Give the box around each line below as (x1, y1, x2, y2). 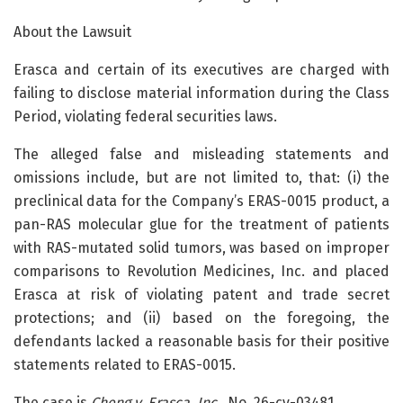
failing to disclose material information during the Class (13, 84, 390, 102)
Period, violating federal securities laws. (13, 107, 277, 125)
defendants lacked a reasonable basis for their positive (13, 332, 390, 350)
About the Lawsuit (13, 22, 131, 40)
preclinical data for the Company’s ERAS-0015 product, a (13, 192, 390, 210)
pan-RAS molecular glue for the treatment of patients (13, 215, 390, 233)
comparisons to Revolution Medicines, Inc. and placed (13, 262, 390, 280)
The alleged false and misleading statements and (13, 145, 390, 163)
